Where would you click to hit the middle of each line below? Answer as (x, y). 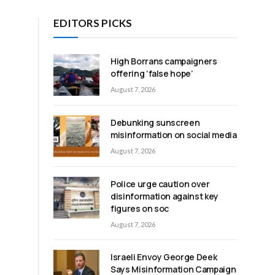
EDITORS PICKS (93, 23)
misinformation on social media (174, 135)
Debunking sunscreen (155, 123)
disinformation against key (165, 196)
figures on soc (140, 209)
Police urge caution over (160, 184)
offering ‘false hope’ (152, 73)
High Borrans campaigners (164, 61)
